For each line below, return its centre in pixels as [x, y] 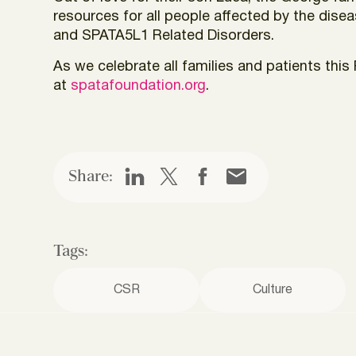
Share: [91, 177]
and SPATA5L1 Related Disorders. [164, 36]
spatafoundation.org [139, 86]
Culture [273, 290]
